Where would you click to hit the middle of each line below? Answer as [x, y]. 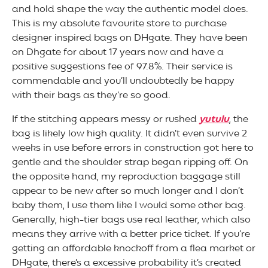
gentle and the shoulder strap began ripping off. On [130, 163]
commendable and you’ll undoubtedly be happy [123, 82]
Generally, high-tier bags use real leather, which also [131, 220]
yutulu [214, 120]
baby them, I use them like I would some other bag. [129, 206]
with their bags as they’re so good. [91, 96]
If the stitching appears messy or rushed [106, 120]
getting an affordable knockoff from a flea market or [134, 249]
